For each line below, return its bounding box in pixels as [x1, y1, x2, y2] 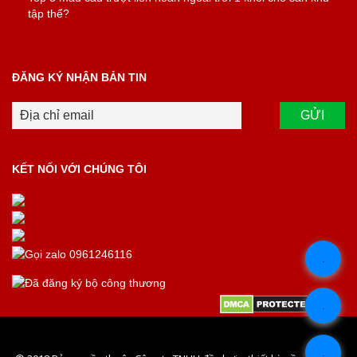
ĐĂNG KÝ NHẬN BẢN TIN [12, 71, 147, 84]
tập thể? [28, 7, 69, 20]
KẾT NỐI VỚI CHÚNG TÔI [12, 163, 147, 175]
